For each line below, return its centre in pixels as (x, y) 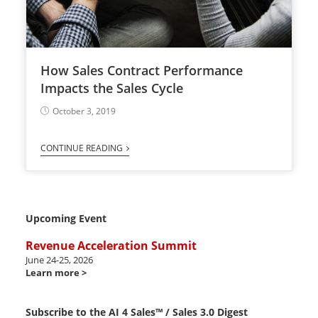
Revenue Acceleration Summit (111, 246)
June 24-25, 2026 (59, 260)
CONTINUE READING (81, 148)
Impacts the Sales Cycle (111, 88)
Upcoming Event (66, 219)
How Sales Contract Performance (141, 71)
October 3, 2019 (84, 111)
